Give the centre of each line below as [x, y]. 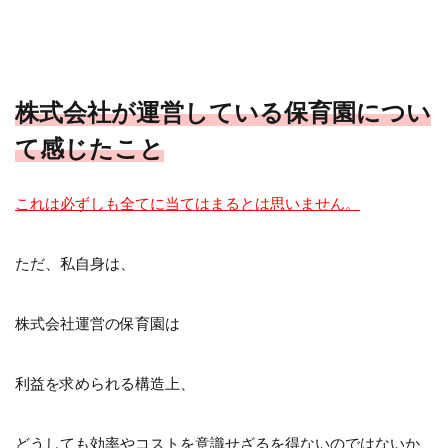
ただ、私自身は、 [75, 262]
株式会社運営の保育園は [97, 322]
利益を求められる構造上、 [105, 382]
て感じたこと [89, 147]
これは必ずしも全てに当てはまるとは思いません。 [187, 202]
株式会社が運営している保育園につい [223, 111]
